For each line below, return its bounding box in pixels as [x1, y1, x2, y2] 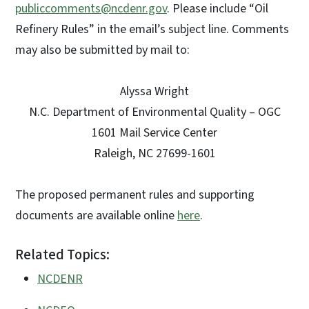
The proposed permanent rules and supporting [15, 186, 255, 204]
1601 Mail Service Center [92, 124, 217, 142]
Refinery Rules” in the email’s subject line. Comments [15, 21, 289, 39]
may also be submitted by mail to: [15, 41, 190, 59]
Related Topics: [15, 245, 110, 266]
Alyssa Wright [120, 83, 189, 101]
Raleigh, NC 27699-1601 [93, 145, 216, 163]
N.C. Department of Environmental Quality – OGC [28, 103, 281, 121]
